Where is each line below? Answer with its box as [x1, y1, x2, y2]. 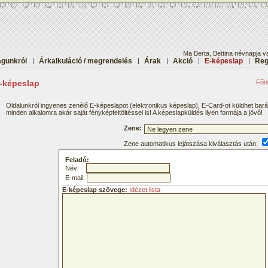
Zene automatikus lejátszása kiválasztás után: [124, 140, 260, 147]
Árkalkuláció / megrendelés [39, 57, 132, 65]
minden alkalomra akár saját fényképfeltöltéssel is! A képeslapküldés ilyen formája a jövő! [6, 109, 263, 116]
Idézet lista [129, 186, 160, 193]
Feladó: [65, 156, 89, 163]
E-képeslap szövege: [62, 186, 127, 193]
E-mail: [65, 174, 87, 181]
